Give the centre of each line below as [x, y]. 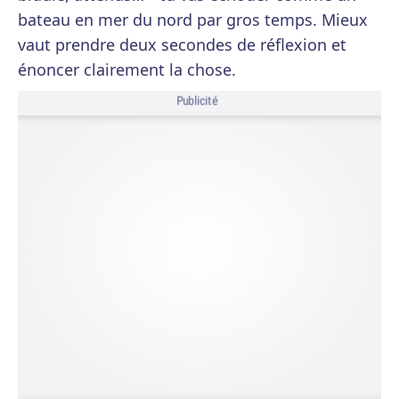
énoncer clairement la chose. [127, 70]
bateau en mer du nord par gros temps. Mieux [193, 20]
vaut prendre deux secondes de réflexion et [182, 45]
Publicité [197, 101]
